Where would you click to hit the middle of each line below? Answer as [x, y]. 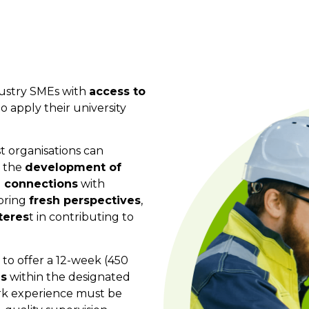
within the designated [69, 277]
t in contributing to [81, 217]
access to [117, 91]
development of [73, 168]
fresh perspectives [85, 201]
